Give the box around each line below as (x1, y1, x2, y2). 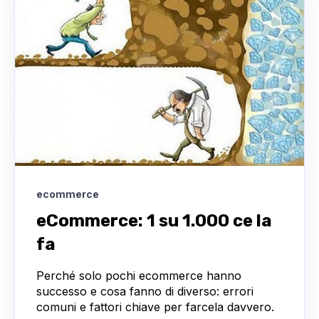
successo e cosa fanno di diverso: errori (36, 284, 253, 299)
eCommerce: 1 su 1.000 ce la (36, 211, 272, 231)
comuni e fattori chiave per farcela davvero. (36, 300, 274, 315)
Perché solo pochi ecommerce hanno (36, 268, 241, 283)
